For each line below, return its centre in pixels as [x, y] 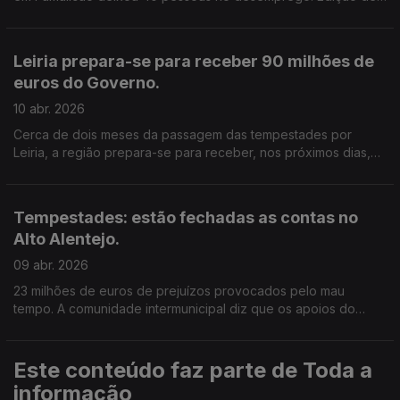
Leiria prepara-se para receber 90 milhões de [194, 61]
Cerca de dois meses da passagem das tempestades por [183, 134]
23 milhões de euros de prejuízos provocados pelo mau [179, 291]
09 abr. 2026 [51, 265]
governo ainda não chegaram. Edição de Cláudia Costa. [178, 326]
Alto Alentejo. [67, 239]
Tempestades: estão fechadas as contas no [186, 217]
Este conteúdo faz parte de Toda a [193, 370]
